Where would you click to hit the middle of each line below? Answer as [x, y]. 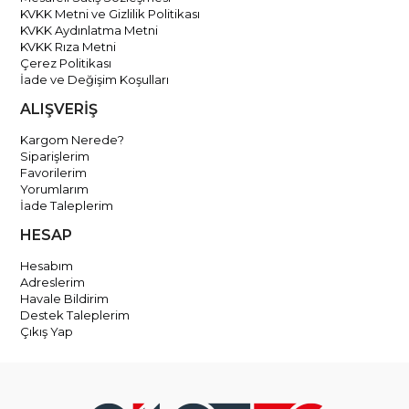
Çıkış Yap [47, 331]
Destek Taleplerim [75, 315]
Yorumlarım [55, 189]
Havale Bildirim [65, 299]
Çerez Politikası [66, 63]
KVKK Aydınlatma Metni [89, 30]
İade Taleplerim [67, 205]
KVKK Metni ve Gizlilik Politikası [110, 14]
